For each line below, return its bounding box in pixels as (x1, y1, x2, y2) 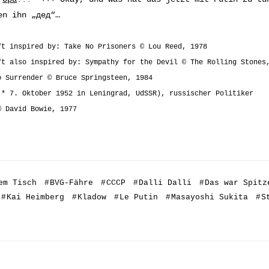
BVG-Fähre (50, 178, 93, 187)
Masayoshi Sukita (171, 192, 248, 202)
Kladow (77, 192, 106, 202)
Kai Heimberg (7, 192, 64, 202)
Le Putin (119, 192, 158, 202)
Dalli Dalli (139, 178, 192, 187)
